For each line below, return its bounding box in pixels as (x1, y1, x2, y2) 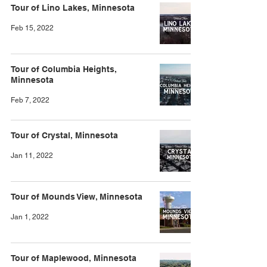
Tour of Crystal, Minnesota (11, 131, 118, 140)
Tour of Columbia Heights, (11, 64, 117, 74)
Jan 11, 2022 (11, 151, 53, 160)
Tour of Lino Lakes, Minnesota (11, 3, 135, 13)
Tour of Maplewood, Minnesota (11, 253, 136, 263)
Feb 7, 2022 (11, 96, 49, 104)
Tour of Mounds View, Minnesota (11, 192, 142, 201)
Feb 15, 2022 (11, 24, 54, 32)
